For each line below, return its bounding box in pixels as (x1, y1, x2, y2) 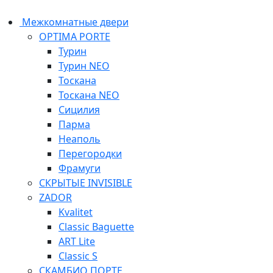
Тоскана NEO (58, 88, 119, 102)
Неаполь (58, 132, 101, 146)
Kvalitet (58, 205, 93, 219)
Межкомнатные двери (19, 15, 129, 29)
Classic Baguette (58, 220, 134, 233)
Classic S (58, 249, 97, 263)
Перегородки (58, 147, 122, 160)
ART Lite (58, 235, 95, 248)
